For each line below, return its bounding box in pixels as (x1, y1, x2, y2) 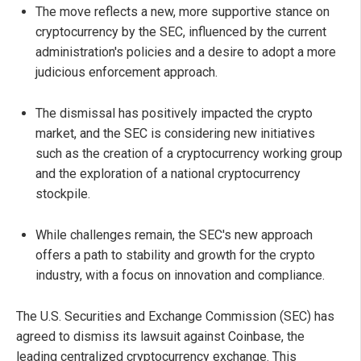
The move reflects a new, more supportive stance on (35, 4, 330, 20)
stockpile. (35, 186, 90, 202)
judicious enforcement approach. (35, 64, 218, 81)
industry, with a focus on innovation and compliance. (35, 268, 325, 284)
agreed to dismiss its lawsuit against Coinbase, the (16, 329, 305, 345)
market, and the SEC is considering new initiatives (35, 126, 315, 142)
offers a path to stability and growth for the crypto (35, 247, 315, 263)
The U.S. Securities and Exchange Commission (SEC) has (16, 309, 334, 325)
